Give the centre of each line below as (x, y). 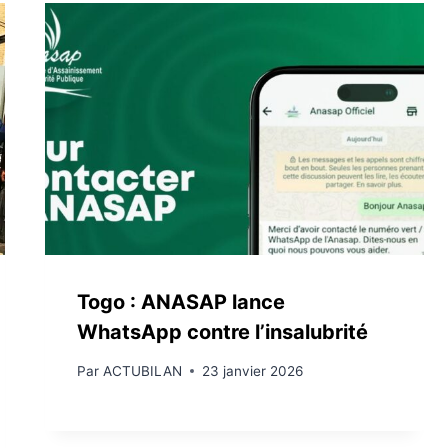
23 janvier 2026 (252, 370)
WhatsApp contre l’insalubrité (223, 332)
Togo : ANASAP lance (181, 302)
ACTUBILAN (142, 370)
